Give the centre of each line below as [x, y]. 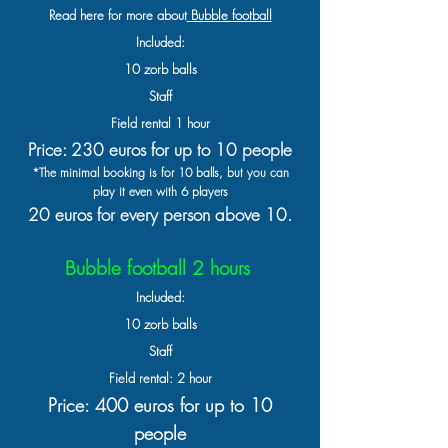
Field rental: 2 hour [160, 378]
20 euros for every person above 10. [160, 214]
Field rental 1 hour [160, 123]
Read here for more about [117, 15]
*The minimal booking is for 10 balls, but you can [160, 172]
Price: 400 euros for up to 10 [160, 405]
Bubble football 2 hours [160, 268]
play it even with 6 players [160, 191]
